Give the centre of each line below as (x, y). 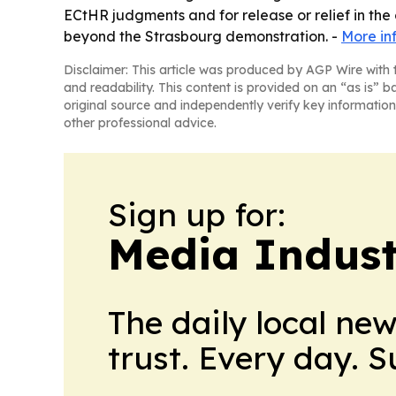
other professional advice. (140, 123)
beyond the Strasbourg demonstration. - (202, 37)
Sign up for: (197, 215)
